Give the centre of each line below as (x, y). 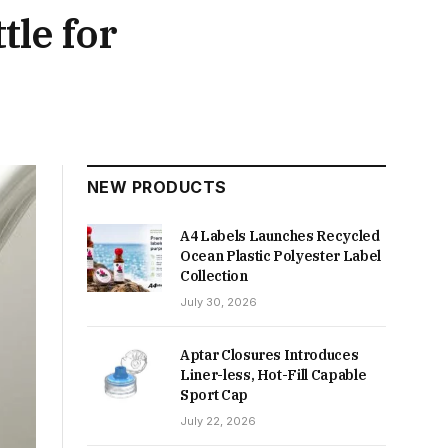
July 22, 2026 (218, 420)
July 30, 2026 (218, 301)
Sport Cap (214, 394)
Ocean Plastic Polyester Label (280, 255)
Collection (214, 275)
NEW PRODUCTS (157, 186)
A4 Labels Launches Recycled (280, 235)
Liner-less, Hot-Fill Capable (273, 374)
